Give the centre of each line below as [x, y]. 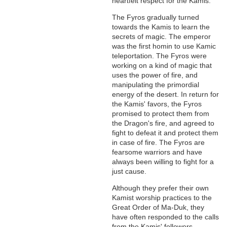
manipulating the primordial [156, 85]
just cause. [129, 172]
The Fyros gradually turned [156, 17]
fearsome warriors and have [157, 152]
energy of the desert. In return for [166, 94]
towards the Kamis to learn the [161, 27]
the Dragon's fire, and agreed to [163, 123]
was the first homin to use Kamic [164, 46]
